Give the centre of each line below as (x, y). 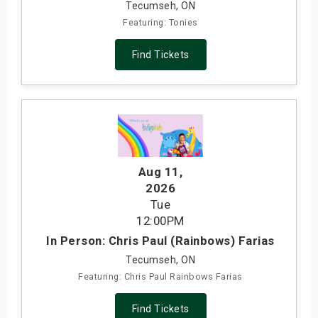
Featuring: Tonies (160, 23)
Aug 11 (159, 172)
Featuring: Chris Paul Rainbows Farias (160, 277)
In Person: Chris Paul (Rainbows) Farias (160, 241)
